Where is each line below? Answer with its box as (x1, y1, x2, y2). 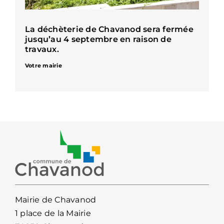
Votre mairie (24, 62, 62, 69)
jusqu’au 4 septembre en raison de (24, 34, 171, 44)
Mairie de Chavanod (14, 195, 96, 205)
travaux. (24, 44, 59, 54)
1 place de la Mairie (14, 208, 91, 218)
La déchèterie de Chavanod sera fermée (24, 24, 193, 34)
